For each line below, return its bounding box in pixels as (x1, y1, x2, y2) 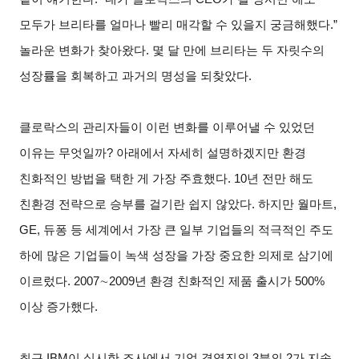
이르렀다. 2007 (19, 275, 100, 288)
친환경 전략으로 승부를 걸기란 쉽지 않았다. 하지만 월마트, (19, 198, 337, 212)
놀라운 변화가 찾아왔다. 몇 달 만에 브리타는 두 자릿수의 (19, 44, 325, 58)
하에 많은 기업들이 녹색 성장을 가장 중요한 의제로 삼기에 (19, 249, 334, 263)
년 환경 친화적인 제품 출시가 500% (135, 275, 325, 288)
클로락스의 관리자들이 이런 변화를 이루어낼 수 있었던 (19, 121, 316, 135)
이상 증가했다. (19, 301, 99, 314)
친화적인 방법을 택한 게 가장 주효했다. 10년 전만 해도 (19, 172, 314, 186)
